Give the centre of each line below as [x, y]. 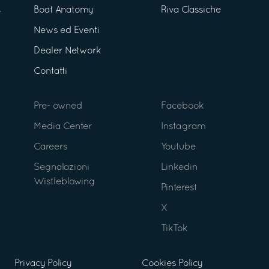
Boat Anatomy [63, 10]
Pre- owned [58, 106]
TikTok [174, 228]
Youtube [178, 147]
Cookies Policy [172, 263]
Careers [50, 147]
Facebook [182, 106]
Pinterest [179, 188]
